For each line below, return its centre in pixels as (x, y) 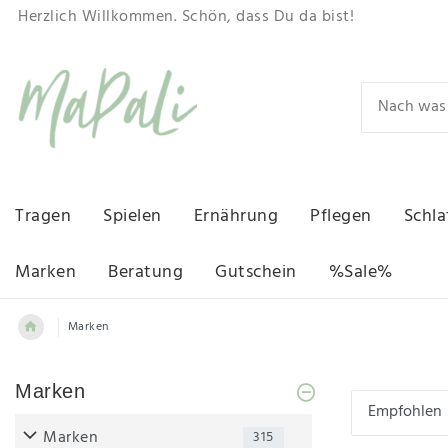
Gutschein (256, 273)
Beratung (145, 273)
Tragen (43, 216)
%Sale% (360, 273)
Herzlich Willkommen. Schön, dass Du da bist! (186, 17)
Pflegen (341, 216)
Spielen (132, 216)
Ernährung (235, 216)
